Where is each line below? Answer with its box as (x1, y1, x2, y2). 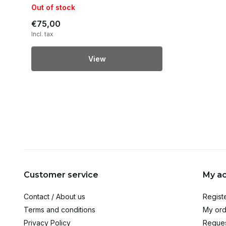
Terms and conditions (24, 205, 95, 214)
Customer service (24, 170, 98, 180)
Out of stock (31, 3, 75, 12)
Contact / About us (24, 192, 85, 201)
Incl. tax (31, 30, 53, 38)
